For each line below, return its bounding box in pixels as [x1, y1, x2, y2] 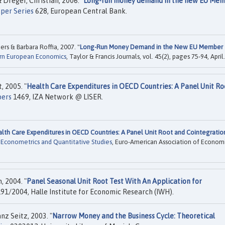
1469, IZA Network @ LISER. [12, 92, 103, 101]
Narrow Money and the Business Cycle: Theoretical [52, 212, 215, 220]
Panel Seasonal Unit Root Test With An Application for [27, 177, 202, 186]
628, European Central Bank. [34, 7, 127, 16]
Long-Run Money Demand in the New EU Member [80, 43, 223, 51]
